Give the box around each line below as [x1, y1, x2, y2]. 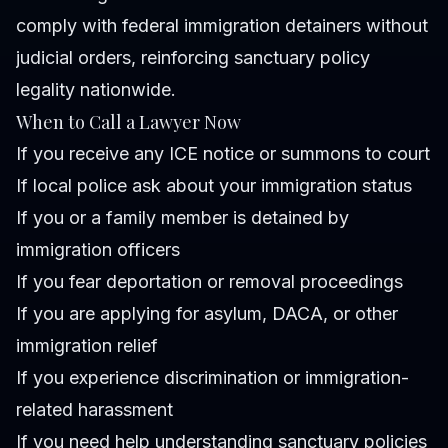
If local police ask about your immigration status [16, 175, 412, 197]
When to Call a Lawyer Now [16, 110, 241, 135]
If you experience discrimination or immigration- [16, 367, 409, 389]
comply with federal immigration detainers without [16, 15, 428, 37]
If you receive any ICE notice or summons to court [16, 143, 430, 165]
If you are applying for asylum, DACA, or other [16, 303, 398, 325]
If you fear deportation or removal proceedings [16, 271, 403, 293]
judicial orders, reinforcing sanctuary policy [16, 47, 370, 69]
